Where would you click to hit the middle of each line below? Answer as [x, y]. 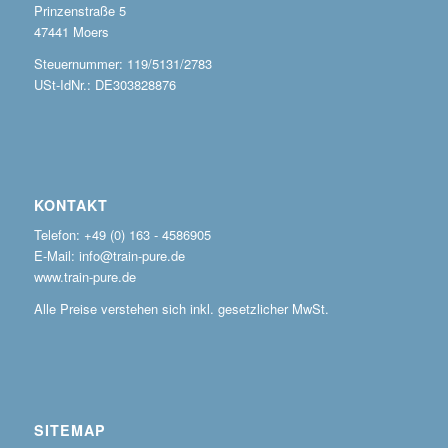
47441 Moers [71, 32]
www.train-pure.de [84, 277]
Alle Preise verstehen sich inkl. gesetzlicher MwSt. [181, 309]
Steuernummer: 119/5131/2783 [122, 64]
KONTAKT [70, 205]
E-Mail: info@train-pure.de [109, 256]
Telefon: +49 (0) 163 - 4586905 [122, 235]
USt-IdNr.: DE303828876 [104, 85]
